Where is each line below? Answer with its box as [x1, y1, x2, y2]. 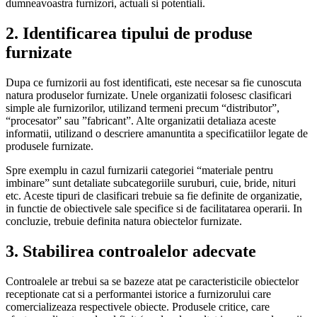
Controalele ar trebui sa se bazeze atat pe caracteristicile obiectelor [6, 275, 299, 287]
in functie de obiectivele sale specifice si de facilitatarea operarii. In [6, 202, 302, 214]
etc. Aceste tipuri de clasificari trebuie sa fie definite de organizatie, [6, 189, 302, 202]
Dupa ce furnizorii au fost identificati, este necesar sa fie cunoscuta [6, 76, 301, 88]
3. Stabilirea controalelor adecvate [6, 241, 256, 260]
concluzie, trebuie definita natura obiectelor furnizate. [6, 214, 242, 227]
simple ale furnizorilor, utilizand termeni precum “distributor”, [6, 101, 279, 114]
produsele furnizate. [6, 139, 93, 152]
